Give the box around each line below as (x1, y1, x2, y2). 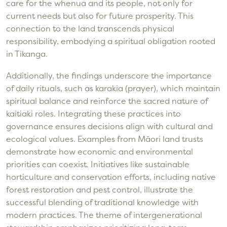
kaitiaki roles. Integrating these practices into (6, 108, 181, 119)
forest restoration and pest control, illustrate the (6, 184, 193, 195)
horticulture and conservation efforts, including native (6, 172, 216, 182)
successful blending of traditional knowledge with (6, 197, 199, 208)
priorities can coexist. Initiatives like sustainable (6, 159, 190, 170)
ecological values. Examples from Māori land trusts (6, 134, 203, 144)
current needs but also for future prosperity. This (6, 11, 194, 21)
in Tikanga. (6, 49, 48, 59)
